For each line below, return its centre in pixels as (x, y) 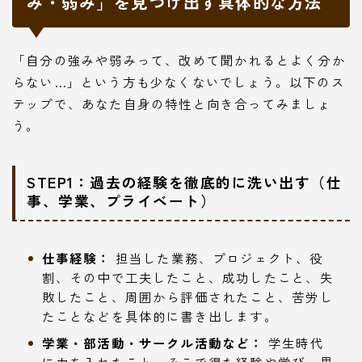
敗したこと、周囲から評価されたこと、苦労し (187, 297)
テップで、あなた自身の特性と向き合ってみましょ (172, 103)
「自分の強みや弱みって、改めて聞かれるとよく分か (179, 59)
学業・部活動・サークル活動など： (153, 343)
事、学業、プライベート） (121, 201)
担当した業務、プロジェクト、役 (217, 258)
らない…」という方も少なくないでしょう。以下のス (179, 81)
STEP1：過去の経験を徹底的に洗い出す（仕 (184, 182)
